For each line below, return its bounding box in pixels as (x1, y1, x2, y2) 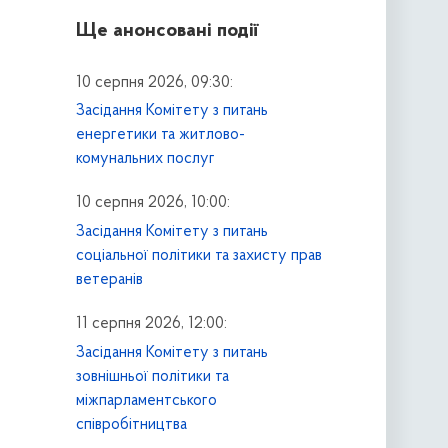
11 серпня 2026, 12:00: (75, 316, 227, 333)
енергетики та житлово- (75, 127, 245, 144)
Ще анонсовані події (75, 20, 258, 41)
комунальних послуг (75, 151, 215, 168)
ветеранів (75, 272, 143, 289)
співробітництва (75, 416, 187, 433)
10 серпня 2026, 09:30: (75, 74, 233, 91)
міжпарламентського (75, 392, 217, 409)
